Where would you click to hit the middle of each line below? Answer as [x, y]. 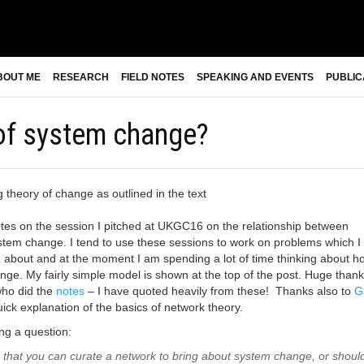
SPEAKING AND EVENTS [255, 77]
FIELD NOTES [153, 77]
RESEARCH [81, 77]
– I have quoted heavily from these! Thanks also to [219, 291]
